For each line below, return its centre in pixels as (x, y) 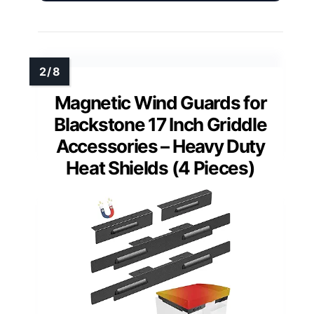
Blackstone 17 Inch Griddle (161, 124)
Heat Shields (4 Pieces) (161, 168)
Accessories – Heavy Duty (161, 146)
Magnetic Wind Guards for (161, 102)
